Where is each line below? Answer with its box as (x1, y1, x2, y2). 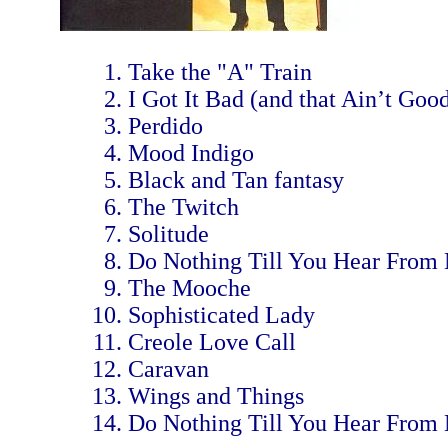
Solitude (128, 221, 209, 247)
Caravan (128, 356, 209, 382)
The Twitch (128, 194, 239, 220)
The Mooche (128, 275, 251, 301)
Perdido (128, 113, 203, 139)
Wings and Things (128, 383, 304, 409)
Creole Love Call (128, 329, 296, 355)
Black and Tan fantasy (128, 167, 344, 193)
